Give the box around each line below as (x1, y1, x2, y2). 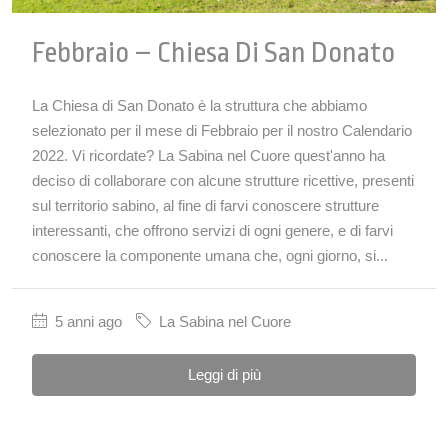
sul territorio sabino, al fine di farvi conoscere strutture (32, 196, 379, 214)
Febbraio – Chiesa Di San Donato (32, 36, 395, 69)
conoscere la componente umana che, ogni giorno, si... (32, 246, 388, 264)
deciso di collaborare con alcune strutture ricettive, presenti (32, 171, 414, 189)
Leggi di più (187, 365, 261, 383)
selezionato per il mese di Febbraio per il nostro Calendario (32, 121, 412, 139)
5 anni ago (51, 312, 122, 330)
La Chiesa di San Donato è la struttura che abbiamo (32, 96, 367, 114)
